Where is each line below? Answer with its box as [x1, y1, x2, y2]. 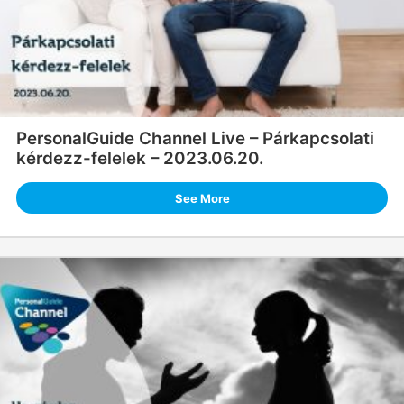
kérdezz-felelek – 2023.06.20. [15, 148, 263, 170]
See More [174, 190, 230, 206]
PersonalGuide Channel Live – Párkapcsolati [15, 128, 374, 150]
